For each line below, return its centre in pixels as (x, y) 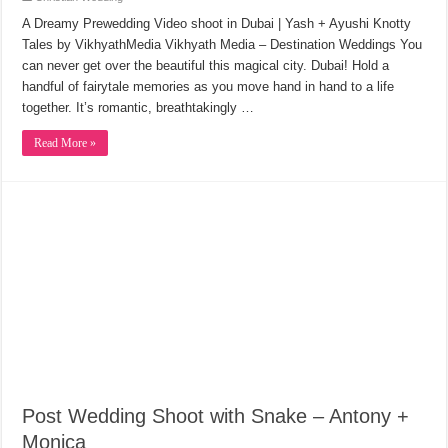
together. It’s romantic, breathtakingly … (138, 107)
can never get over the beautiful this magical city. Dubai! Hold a (206, 65)
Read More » (65, 142)
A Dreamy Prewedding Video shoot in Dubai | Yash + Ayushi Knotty (217, 23)
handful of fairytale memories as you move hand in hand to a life (208, 86)
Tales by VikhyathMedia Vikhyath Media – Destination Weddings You (222, 44)
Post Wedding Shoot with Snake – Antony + (216, 416)
